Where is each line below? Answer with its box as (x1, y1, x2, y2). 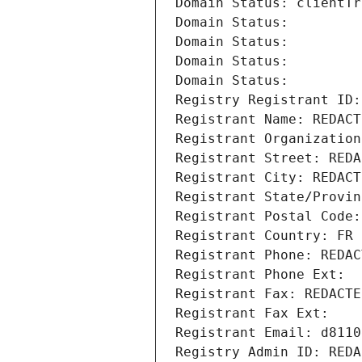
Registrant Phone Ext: (175, 267, 345, 283)
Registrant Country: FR (175, 228, 353, 244)
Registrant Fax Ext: (175, 305, 329, 322)
